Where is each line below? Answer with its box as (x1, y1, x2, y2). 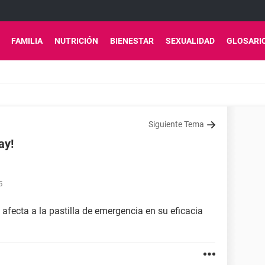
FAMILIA (11, 36, 43, 46)
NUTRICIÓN (54, 36, 98, 46)
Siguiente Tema (148, 119, 204, 129)
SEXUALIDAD (166, 36, 215, 46)
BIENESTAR (110, 36, 154, 46)
